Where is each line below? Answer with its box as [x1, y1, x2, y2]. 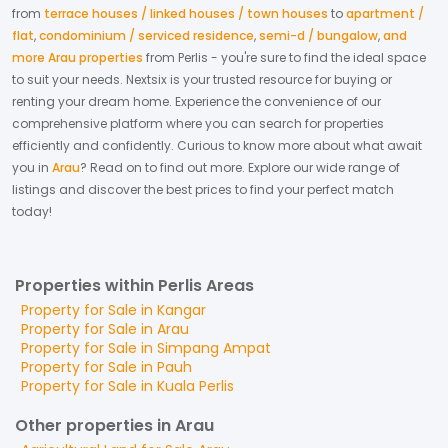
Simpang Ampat [157, 338, 271, 358]
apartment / [346, 5, 424, 22]
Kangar [157, 300, 206, 320]
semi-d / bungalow [259, 27, 378, 44]
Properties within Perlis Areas [15, 274, 254, 297]
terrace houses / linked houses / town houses [44, 5, 328, 22]
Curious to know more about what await [177, 137, 422, 154]
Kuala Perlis [157, 376, 234, 396]
